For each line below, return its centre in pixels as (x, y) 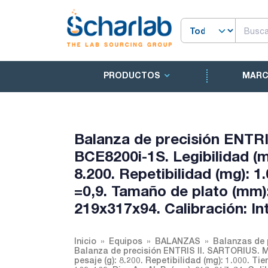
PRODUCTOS (132, 75)
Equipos (126, 241)
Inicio (85, 241)
